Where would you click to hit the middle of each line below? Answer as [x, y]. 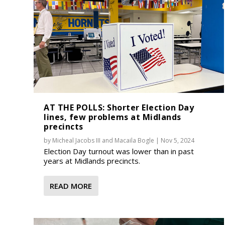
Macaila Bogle [135, 140]
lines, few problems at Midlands [113, 117]
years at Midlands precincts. [92, 160]
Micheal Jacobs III [77, 140]
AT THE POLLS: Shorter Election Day [119, 107]
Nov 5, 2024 [178, 140]
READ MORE [71, 186]
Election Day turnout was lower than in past [119, 151]
